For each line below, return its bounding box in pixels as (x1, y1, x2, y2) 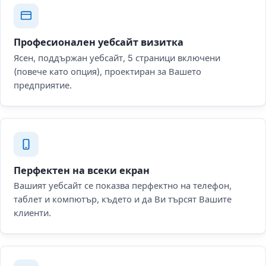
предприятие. (14, 80, 72, 91)
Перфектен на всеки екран (14, 164, 150, 176)
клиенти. (14, 208, 51, 219)
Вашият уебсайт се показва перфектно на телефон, (14, 180, 232, 192)
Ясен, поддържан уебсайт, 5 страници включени (14, 52, 220, 64)
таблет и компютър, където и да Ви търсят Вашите (14, 194, 232, 205)
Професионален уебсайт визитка (14, 36, 183, 48)
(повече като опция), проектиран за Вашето (14, 66, 201, 77)
